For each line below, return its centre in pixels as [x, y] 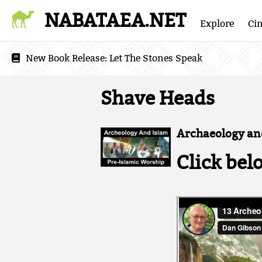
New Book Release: [68, 58]
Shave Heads [158, 99]
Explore [217, 24]
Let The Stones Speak [156, 58]
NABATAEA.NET [116, 20]
